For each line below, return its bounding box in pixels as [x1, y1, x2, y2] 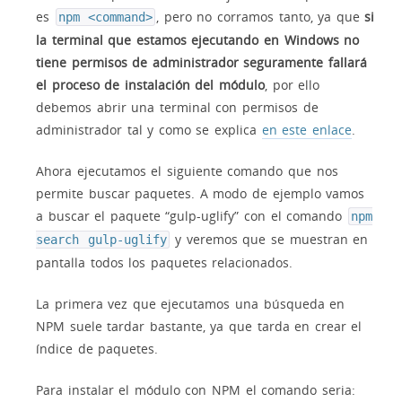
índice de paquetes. [36, 339, 159, 357]
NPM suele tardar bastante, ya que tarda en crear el [36, 317, 363, 335]
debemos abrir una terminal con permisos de [36, 98, 319, 116]
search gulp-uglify [36, 232, 167, 247]
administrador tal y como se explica [36, 120, 262, 138]
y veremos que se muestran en [170, 230, 369, 248]
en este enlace [261, 120, 352, 138]
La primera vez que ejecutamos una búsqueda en [36, 294, 345, 312]
